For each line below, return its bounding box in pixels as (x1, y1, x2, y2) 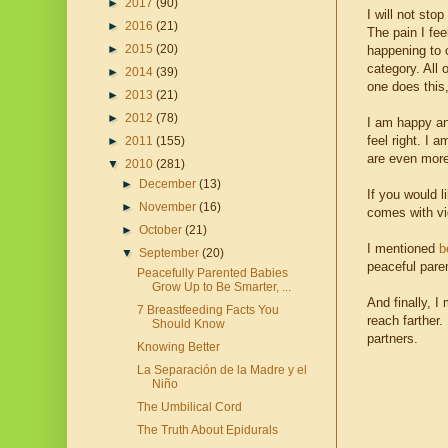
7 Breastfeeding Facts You (136, 303, 279, 318)
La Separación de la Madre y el (136, 363, 307, 378)
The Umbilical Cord (136, 400, 242, 415)
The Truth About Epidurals (136, 423, 278, 438)
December (139, 177, 200, 192)
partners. (367, 331, 418, 347)
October (139, 223, 186, 238)
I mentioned (367, 241, 439, 257)
